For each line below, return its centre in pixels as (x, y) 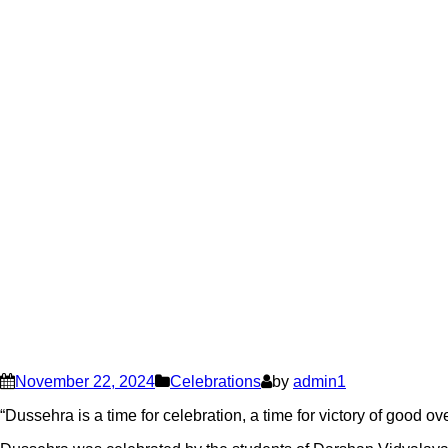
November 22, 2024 (85, 382)
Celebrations (215, 382)
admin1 (319, 382)
